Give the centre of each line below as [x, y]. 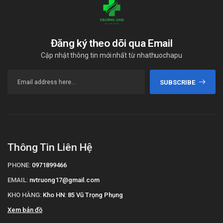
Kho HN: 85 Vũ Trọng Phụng [83, 195]
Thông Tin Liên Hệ [50, 148]
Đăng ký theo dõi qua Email [111, 44]
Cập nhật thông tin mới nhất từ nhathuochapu [111, 56]
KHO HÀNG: [24, 195]
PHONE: [19, 165]
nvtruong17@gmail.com [64, 180]
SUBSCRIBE [177, 83]
